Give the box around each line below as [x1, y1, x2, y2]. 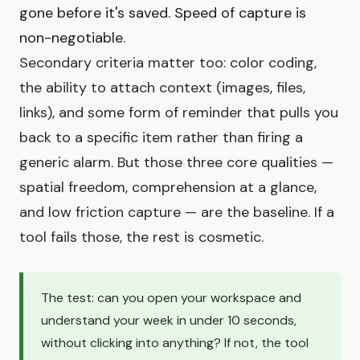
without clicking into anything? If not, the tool [41, 333, 309, 351]
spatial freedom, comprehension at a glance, [19, 177, 317, 197]
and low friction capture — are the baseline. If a [19, 202, 334, 222]
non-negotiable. [19, 27, 125, 47]
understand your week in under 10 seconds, [41, 311, 297, 329]
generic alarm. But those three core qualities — [19, 152, 333, 172]
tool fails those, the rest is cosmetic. [19, 227, 264, 247]
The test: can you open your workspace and [41, 288, 301, 306]
